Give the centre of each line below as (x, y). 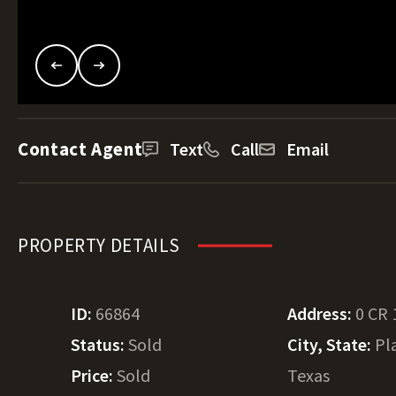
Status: (99, 344)
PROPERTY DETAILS (99, 245)
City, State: (331, 344)
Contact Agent (80, 149)
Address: (322, 313)
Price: (94, 375)
